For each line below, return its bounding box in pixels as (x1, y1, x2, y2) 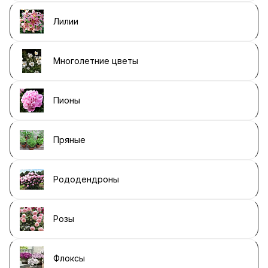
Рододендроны (53, 174, 119, 184)
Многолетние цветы (53, 56, 138, 66)
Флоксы (53, 253, 85, 263)
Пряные (53, 135, 86, 145)
